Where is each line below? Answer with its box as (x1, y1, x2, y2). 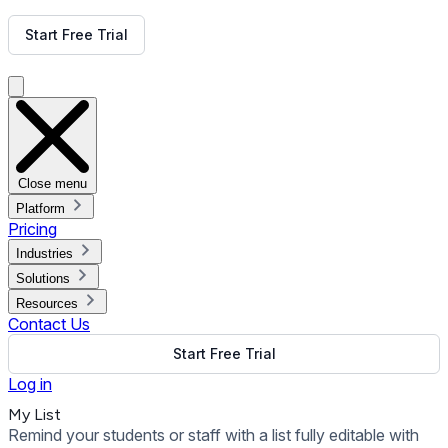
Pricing (8, 219, 57, 239)
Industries (16, 246, 73, 261)
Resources (16, 296, 78, 311)
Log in (8, 374, 52, 394)
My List (8, 404, 61, 424)
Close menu (18, 176, 87, 191)
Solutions (16, 271, 70, 286)
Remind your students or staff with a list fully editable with (8, 424, 419, 445)
